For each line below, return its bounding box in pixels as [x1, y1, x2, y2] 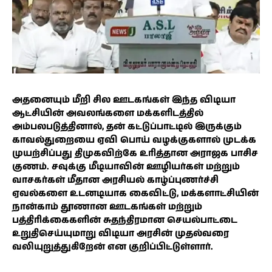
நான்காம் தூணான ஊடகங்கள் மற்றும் [12, 200, 202, 214]
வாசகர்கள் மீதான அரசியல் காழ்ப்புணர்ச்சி [12, 174, 219, 187]
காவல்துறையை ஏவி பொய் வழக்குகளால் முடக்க [12, 134, 256, 147]
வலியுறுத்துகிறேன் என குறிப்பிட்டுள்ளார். [12, 240, 213, 254]
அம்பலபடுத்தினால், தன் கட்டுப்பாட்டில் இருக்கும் [12, 120, 242, 134]
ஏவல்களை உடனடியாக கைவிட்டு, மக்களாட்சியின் [12, 187, 259, 200]
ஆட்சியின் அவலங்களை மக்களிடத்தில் [12, 107, 203, 120]
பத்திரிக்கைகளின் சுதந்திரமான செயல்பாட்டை [12, 214, 237, 227]
